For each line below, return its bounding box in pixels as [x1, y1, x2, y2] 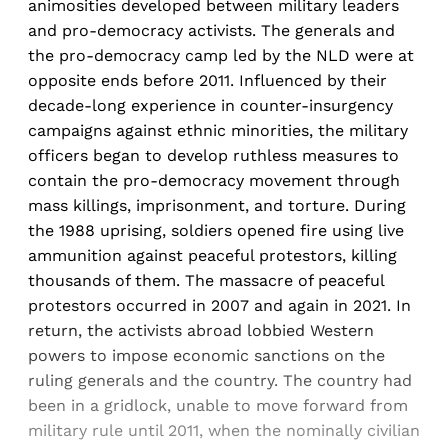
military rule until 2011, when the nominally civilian [28, 420, 420, 440]
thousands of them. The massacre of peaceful [28, 270, 384, 290]
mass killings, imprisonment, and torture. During [28, 195, 406, 215]
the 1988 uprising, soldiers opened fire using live [28, 220, 404, 240]
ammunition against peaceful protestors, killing [28, 245, 397, 265]
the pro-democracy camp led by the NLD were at [28, 45, 414, 65]
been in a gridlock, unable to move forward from [28, 395, 408, 415]
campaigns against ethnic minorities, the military [28, 120, 408, 140]
